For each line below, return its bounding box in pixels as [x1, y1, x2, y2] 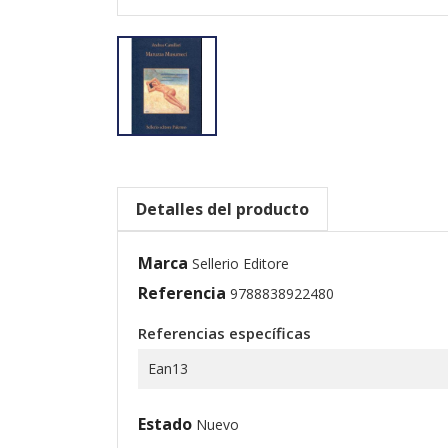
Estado [138, 412, 192, 435]
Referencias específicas [138, 322, 311, 343]
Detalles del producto [136, 197, 309, 220]
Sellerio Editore [192, 253, 289, 273]
